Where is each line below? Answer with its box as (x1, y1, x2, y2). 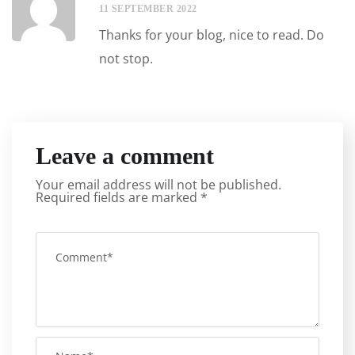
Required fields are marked (36, 189, 200, 207)
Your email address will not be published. (36, 176, 281, 194)
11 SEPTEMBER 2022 (99, 3, 197, 15)
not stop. (99, 50, 153, 68)
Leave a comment (36, 143, 214, 170)
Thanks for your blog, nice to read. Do (99, 26, 324, 44)
